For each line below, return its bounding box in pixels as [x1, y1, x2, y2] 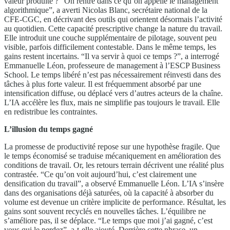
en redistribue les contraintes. [4, 107, 98, 116]
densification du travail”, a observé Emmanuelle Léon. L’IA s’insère [4, 179, 224, 188]
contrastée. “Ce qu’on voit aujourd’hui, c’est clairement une [4, 169, 197, 179]
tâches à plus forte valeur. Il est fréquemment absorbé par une [4, 79, 201, 88]
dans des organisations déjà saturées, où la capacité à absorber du [4, 188, 214, 197]
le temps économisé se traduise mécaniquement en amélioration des [4, 151, 221, 160]
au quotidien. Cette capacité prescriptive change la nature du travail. [4, 24, 222, 33]
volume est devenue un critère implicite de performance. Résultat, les [4, 197, 226, 206]
